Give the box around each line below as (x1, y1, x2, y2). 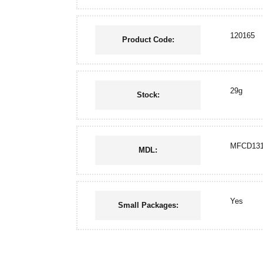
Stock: (136, 90, 160, 99)
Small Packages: (117, 201, 178, 210)
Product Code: (122, 35, 174, 44)
